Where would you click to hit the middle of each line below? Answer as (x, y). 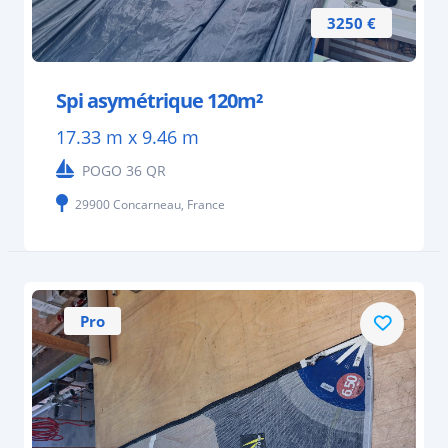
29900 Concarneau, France (150, 205)
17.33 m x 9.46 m (127, 137)
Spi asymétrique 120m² (159, 101)
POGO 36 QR (124, 171)
